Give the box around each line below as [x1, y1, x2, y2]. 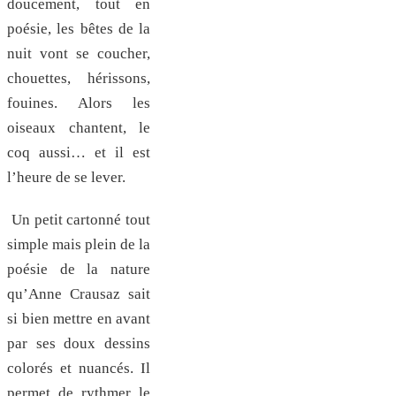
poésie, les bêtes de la [7, 20, 150, 38]
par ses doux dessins [7, 335, 150, 353]
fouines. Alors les [7, 95, 150, 112]
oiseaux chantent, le [7, 119, 150, 137]
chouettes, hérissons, [7, 70, 150, 88]
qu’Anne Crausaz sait [7, 286, 150, 303]
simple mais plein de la [7, 236, 150, 254]
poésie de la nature [7, 261, 150, 278]
